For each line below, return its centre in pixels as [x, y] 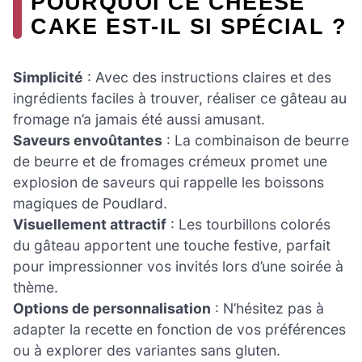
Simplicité [48, 78]
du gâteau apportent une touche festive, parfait [172, 246]
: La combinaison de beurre [256, 141]
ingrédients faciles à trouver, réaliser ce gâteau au [180, 99]
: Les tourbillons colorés [248, 225]
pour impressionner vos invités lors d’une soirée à [178, 267]
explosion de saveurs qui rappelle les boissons [168, 183]
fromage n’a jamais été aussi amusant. [139, 120]
